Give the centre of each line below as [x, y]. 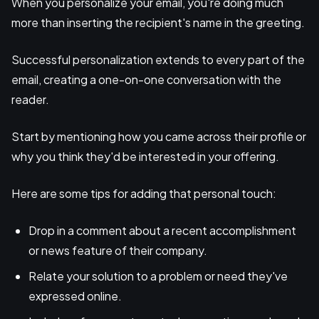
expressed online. [75, 296]
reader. [31, 99]
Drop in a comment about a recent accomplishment [162, 230]
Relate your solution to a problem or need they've [158, 276]
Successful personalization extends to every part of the [158, 59]
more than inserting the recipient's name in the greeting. [159, 22]
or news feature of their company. [118, 250]
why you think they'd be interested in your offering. [145, 156]
